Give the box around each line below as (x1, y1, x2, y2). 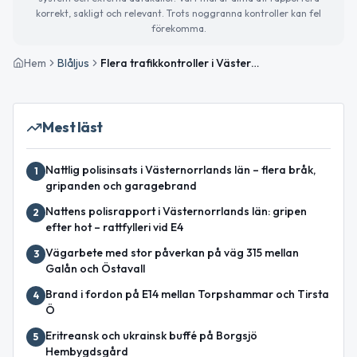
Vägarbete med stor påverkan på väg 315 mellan (45, 245, 299, 260)
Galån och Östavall (45, 261, 145, 276)
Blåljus (57, 55, 89, 70)
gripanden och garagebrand (45, 178, 197, 193)
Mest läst (42, 117, 103, 136)
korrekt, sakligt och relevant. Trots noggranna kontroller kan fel (36, 6, 321, 19)
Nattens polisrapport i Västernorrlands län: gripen (45, 203, 307, 218)
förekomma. (151, 22, 206, 34)
